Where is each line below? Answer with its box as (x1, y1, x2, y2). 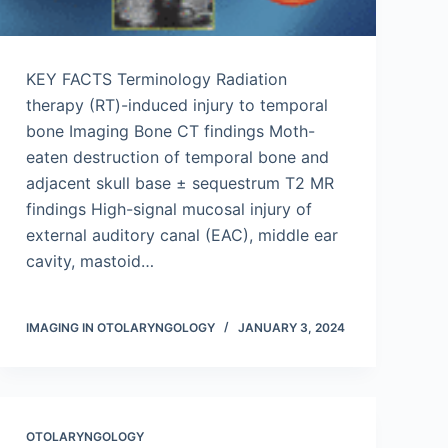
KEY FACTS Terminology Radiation (26, 69, 287, 89)
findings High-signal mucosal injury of (26, 199, 312, 219)
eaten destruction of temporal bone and (26, 147, 329, 167)
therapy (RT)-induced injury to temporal (26, 95, 328, 115)
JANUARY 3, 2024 (238, 320, 345, 335)
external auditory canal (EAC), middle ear (26, 225, 338, 245)
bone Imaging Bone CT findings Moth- (26, 121, 315, 141)
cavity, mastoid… (26, 251, 154, 271)
